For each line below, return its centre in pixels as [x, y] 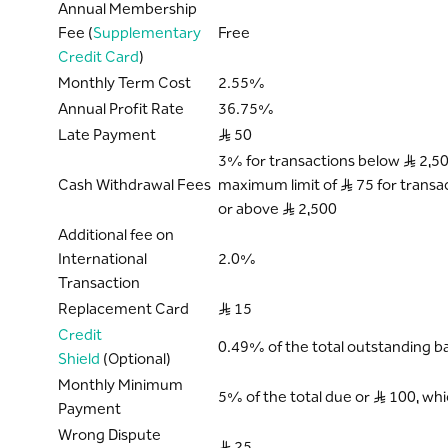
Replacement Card [123, 308]
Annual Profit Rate [120, 108]
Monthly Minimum [120, 384]
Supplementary [146, 32]
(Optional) [135, 358]
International [102, 258]
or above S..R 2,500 [277, 208]
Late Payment [106, 134]
